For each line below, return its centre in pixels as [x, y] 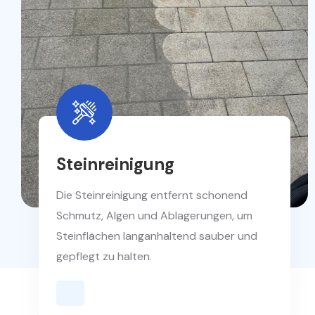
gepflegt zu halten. [104, 257]
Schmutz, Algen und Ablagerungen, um [154, 216]
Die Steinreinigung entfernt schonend [152, 195]
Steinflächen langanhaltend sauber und [157, 236]
